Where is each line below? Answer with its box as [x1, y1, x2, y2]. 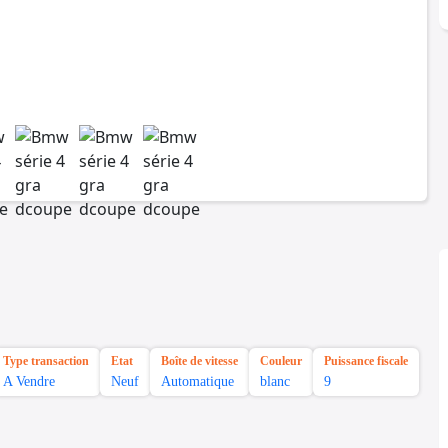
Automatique [161, 374, 234, 390]
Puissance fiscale [324, 354, 408, 369]
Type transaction [3, 354, 89, 369]
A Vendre [3, 374, 55, 390]
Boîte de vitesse [161, 354, 238, 369]
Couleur [260, 354, 302, 369]
